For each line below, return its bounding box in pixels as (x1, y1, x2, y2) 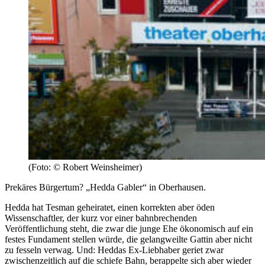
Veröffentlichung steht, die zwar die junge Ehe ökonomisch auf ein (5, 223, 253, 234)
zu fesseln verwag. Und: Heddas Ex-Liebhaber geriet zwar (5, 244, 224, 255)
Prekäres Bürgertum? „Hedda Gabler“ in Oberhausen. (5, 182, 206, 192)
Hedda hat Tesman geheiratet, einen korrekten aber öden (5, 202, 215, 212)
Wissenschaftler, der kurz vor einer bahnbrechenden (5, 212, 197, 223)
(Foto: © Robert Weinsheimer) (28, 161, 142, 172)
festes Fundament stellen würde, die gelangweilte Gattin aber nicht (5, 234, 252, 244)
